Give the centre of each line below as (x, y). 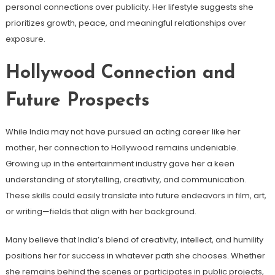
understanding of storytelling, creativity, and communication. (126, 179)
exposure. (25, 39)
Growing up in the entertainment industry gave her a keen (120, 163)
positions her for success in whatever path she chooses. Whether (135, 255)
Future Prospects (77, 101)
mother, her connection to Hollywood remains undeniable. (122, 147)
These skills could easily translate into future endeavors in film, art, (136, 195)
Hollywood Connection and (120, 73)
